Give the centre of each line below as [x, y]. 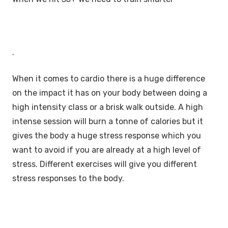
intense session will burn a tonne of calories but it [108, 121]
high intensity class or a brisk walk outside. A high [108, 107]
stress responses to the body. [68, 178]
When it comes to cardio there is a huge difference [109, 78]
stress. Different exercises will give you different [105, 164]
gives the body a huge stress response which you [107, 135]
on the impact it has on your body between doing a [110, 93]
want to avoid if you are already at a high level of [107, 150]
